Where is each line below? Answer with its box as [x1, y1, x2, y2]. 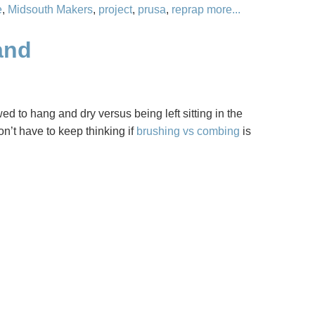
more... [207, 4, 240, 15]
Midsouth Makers [8, 4, 93, 15]
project [98, 4, 132, 15]
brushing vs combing [136, 125, 240, 137]
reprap [172, 4, 204, 15]
